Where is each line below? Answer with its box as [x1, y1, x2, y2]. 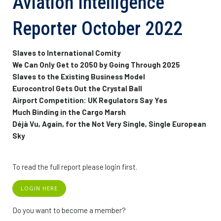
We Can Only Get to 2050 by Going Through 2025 [12, 60, 180, 69]
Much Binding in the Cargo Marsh [12, 107, 126, 116]
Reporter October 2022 [12, 17, 183, 39]
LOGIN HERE [21, 184, 58, 192]
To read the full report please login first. [12, 162, 137, 171]
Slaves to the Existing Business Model [12, 72, 145, 81]
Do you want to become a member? [12, 205, 126, 215]
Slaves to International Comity [12, 48, 121, 57]
